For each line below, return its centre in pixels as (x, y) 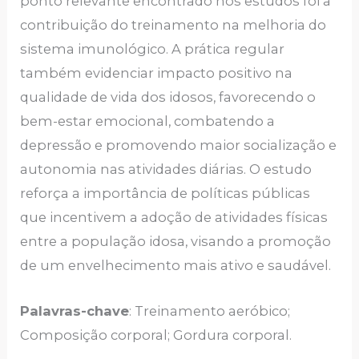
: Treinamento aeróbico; (210, 311)
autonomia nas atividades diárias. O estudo (166, 169)
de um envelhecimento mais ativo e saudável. (176, 266)
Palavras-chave (75, 311)
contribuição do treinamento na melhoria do (173, 25)
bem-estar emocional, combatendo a (148, 121)
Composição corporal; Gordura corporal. (156, 335)
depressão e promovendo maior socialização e (179, 145)
